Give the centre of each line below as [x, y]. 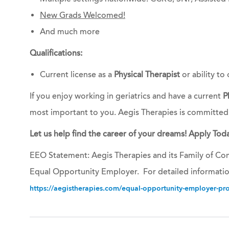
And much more [70, 32]
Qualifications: [56, 53]
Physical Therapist [147, 75]
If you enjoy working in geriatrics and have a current [126, 96]
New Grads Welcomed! [83, 15]
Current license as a [77, 75]
